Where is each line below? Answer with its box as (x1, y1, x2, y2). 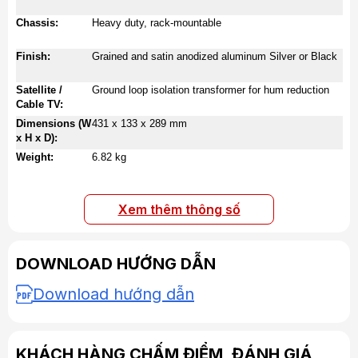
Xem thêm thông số (117, 201, 241, 217)
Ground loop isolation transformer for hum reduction (92, 84, 329, 96)
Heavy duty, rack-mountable (92, 17, 221, 29)
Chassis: (16, 17, 58, 29)
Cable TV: (16, 98, 63, 110)
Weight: (16, 151, 54, 163)
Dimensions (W (16, 117, 91, 129)
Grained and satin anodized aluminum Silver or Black (92, 50, 337, 62)
